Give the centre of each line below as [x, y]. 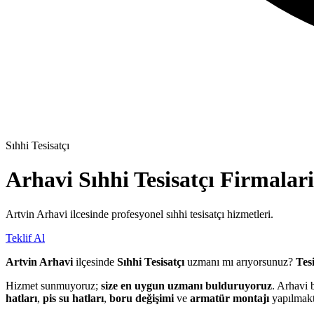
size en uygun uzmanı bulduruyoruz [186, 285]
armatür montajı [230, 298]
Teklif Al [25, 238]
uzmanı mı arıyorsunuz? [240, 261]
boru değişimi [142, 298]
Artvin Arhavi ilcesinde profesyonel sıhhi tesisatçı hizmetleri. [139, 214]
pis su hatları [73, 298]
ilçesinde [95, 261]
